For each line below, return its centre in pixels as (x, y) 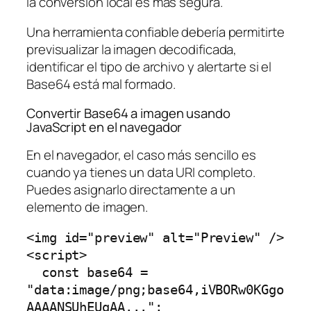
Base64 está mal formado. (101, 84)
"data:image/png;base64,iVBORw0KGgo (155, 289)
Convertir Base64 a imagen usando (128, 113)
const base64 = (34, 272)
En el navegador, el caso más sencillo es (141, 155)
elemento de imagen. (87, 207)
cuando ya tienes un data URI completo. (141, 173)
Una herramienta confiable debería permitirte (155, 32)
